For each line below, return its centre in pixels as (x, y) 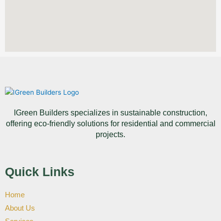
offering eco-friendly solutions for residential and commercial (110, 124)
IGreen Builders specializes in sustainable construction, (110, 113)
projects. (110, 135)
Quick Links (40, 172)
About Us (20, 208)
